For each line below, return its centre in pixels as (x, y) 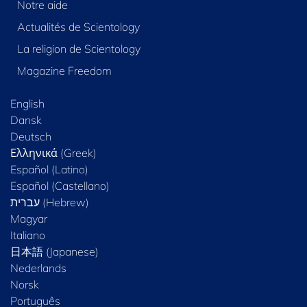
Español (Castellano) (60, 185)
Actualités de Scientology (78, 26)
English (27, 103)
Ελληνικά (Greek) (53, 152)
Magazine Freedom (64, 70)
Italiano (28, 235)
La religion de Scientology (78, 48)
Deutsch (31, 136)
